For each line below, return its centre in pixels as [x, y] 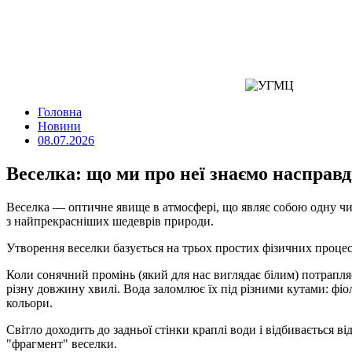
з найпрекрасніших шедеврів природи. [110, 221]
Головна [60, 112]
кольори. [29, 302]
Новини [59, 126]
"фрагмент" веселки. [63, 343]
